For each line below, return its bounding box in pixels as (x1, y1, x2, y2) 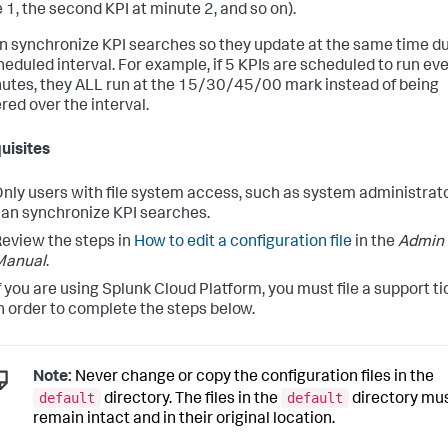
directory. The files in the (101, 391, 281, 408)
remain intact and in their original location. (33, 411, 335, 428)
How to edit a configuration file (134, 235, 352, 251)
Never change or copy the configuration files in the (72, 370, 434, 387)
